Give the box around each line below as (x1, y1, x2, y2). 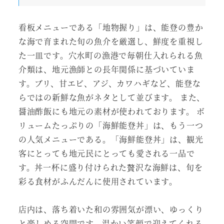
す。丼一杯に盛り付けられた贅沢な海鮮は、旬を (18, 161, 203, 173)
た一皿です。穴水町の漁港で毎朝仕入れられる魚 (18, 49, 203, 61)
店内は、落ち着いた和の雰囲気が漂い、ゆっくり (18, 203, 203, 215)
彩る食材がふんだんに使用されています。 (18, 175, 177, 187)
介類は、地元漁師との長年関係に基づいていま (18, 63, 195, 75)
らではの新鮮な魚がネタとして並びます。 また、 (18, 91, 205, 103)
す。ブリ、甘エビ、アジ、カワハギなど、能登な (18, 77, 201, 89)
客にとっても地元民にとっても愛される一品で (18, 147, 195, 159)
